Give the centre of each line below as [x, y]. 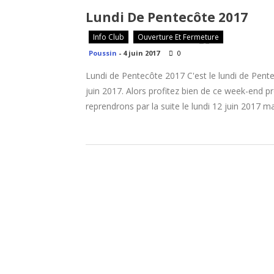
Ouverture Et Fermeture [178, 37]
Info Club [109, 37]
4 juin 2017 [141, 53]
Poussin [103, 53]
